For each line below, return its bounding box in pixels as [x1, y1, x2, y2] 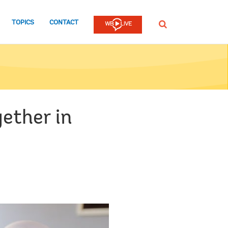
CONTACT [49, 19, 78, 26]
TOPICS [12, 19, 34, 26]
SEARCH [158, 19, 180, 28]
